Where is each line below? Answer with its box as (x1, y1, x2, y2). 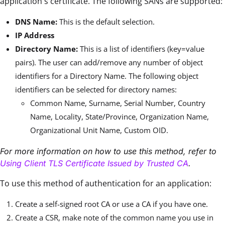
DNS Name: (15, 17, 59, 27)
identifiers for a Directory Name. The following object (15, 71, 198, 81)
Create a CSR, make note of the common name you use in (15, 212, 213, 222)
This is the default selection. (59, 17, 155, 27)
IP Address (15, 30, 54, 40)
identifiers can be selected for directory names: (15, 84, 177, 94)
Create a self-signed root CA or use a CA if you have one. (15, 199, 208, 209)
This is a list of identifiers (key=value (80, 44, 204, 54)
